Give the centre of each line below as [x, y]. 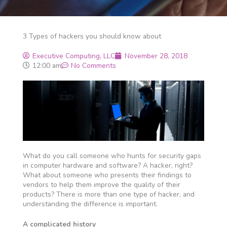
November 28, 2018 [156, 56]
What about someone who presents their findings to [107, 175]
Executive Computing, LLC [73, 56]
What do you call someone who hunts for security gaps [112, 156]
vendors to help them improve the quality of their [101, 185]
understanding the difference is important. [90, 204]
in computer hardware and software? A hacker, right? [107, 166]
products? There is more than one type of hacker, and [108, 195]
